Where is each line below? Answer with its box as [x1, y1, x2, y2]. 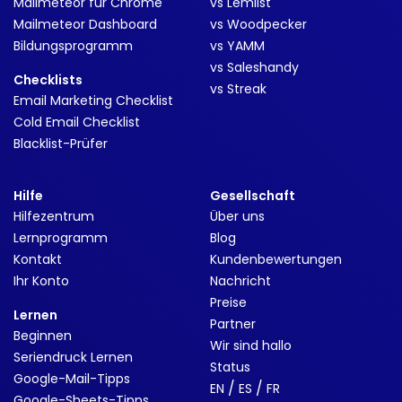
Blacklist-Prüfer [13, 135, 108, 153]
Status [210, 358, 250, 376]
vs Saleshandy [210, 58, 299, 76]
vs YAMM [210, 37, 265, 55]
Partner [210, 315, 256, 333]
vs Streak [210, 80, 267, 98]
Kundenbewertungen [210, 250, 342, 268]
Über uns [210, 207, 265, 225]
